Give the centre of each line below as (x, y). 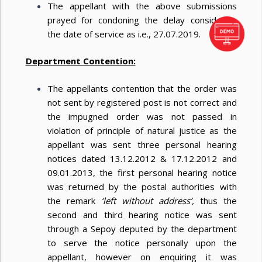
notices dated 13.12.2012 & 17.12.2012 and (142, 158)
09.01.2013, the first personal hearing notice (142, 172)
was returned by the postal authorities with (142, 186)
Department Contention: (80, 61)
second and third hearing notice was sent (142, 214)
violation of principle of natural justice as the (142, 130)
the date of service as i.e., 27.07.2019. (124, 34)
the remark (74, 200)
